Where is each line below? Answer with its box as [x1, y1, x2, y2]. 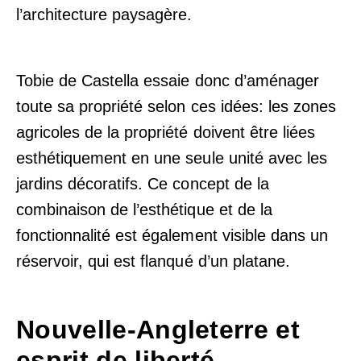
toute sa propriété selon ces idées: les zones [16, 97, 336, 115]
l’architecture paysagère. [16, 5, 193, 23]
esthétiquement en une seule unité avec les [16, 148, 327, 167]
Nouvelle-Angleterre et [16, 314, 301, 344]
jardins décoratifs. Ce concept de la [16, 174, 269, 193]
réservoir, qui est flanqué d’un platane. [16, 251, 290, 270]
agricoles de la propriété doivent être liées [16, 122, 315, 141]
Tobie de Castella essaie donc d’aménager [16, 71, 319, 89]
